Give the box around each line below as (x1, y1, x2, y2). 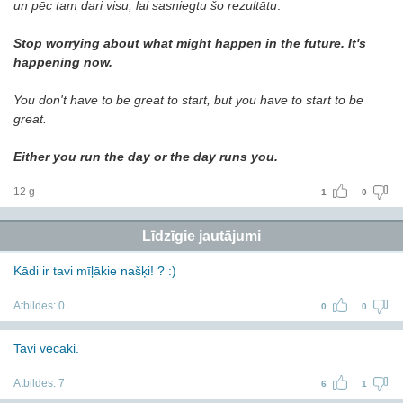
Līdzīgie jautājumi (142, 228, 261, 244)
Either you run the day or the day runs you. (13, 149, 278, 164)
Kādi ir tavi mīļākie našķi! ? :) (13, 264, 176, 278)
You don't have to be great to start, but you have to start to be (13, 93, 363, 107)
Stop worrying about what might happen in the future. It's (13, 36, 366, 50)
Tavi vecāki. (13, 341, 79, 355)
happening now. (13, 55, 112, 69)
